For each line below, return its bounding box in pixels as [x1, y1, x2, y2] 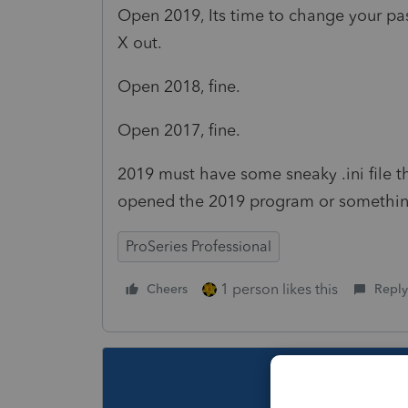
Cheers [147, 280, 188, 297]
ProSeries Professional [126, 237, 271, 255]
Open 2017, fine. [117, 119, 240, 140]
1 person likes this [220, 280, 338, 298]
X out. [117, 32, 162, 53]
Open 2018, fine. [117, 76, 245, 97]
